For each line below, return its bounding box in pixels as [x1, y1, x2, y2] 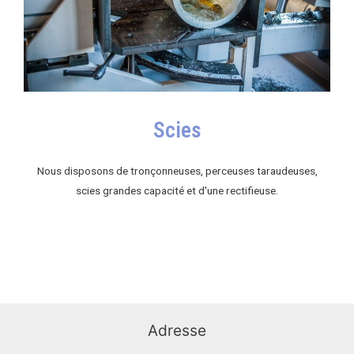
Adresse [148, 321, 206, 341]
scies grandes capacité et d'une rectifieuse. [76, 184, 278, 198]
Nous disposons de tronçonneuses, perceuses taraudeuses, [36, 164, 318, 178]
